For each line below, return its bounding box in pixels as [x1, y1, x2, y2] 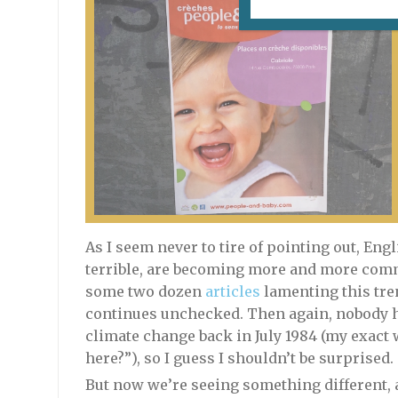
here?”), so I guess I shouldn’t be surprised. [84, 349, 394, 368]
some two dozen [84, 283, 205, 301]
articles [204, 283, 260, 301]
